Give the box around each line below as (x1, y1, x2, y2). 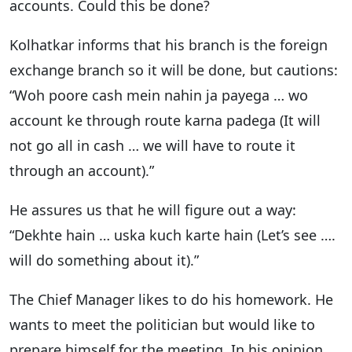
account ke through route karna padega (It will (9, 110, 321, 130)
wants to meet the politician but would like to (9, 314, 315, 334)
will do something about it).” (9, 250, 199, 269)
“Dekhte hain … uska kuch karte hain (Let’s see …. (9, 225, 335, 244)
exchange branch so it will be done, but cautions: (9, 60, 338, 79)
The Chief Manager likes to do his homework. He (9, 289, 333, 309)
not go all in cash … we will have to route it (9, 135, 295, 155)
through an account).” (9, 160, 154, 180)
